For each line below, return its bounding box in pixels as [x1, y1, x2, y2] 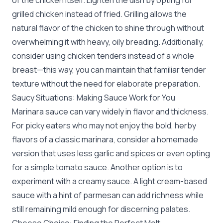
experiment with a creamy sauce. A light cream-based [12, 176, 207, 187]
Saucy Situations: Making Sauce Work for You [12, 92, 175, 103]
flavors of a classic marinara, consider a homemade [12, 134, 198, 145]
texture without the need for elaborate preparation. [12, 78, 200, 89]
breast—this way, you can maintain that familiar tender [12, 64, 206, 75]
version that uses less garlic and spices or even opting [12, 148, 210, 159]
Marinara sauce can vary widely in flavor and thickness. [12, 106, 209, 117]
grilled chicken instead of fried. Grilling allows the [12, 8, 187, 19]
